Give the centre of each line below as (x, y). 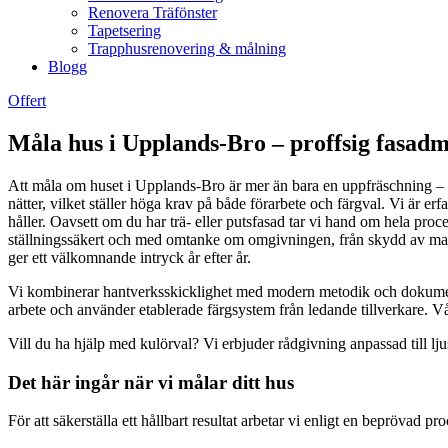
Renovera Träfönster (152, 12)
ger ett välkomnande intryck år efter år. (129, 257)
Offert (27, 100)
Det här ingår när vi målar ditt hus (151, 382)
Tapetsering (124, 30)
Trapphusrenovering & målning (187, 48)
